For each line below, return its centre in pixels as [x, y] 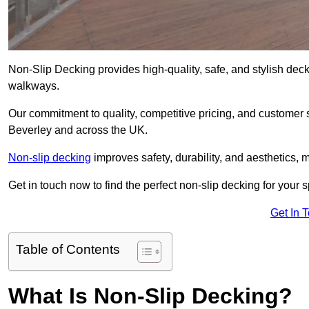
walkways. [35, 86]
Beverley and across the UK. [78, 130]
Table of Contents [68, 250]
